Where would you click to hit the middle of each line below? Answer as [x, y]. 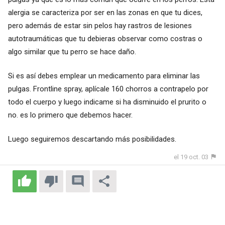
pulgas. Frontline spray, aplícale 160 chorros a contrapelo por [108, 89]
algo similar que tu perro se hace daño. [72, 51]
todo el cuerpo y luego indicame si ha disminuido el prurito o [107, 102]
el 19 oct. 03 [191, 157]
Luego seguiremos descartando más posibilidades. [92, 139]
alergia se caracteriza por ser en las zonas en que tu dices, [105, 12]
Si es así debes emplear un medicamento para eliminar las [104, 76]
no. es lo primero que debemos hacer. [70, 115]
